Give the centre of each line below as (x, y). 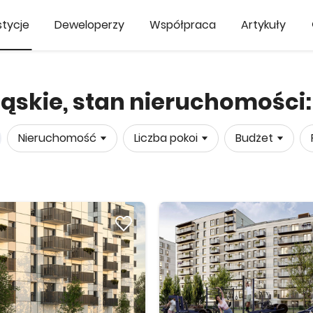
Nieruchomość (57, 138)
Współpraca (182, 25)
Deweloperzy (89, 25)
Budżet (254, 138)
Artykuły (263, 25)
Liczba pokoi (166, 138)
